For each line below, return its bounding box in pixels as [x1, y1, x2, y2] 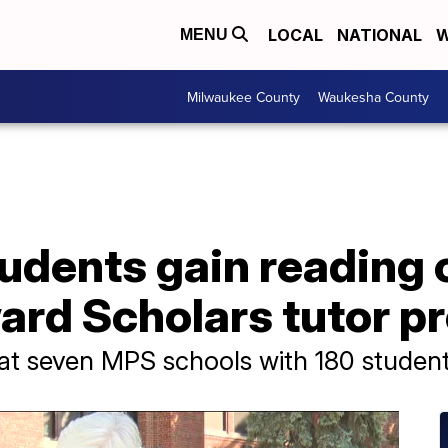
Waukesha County [318, 86, 429, 107]
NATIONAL [337, 25, 422, 45]
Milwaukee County [187, 86, 300, 107]
